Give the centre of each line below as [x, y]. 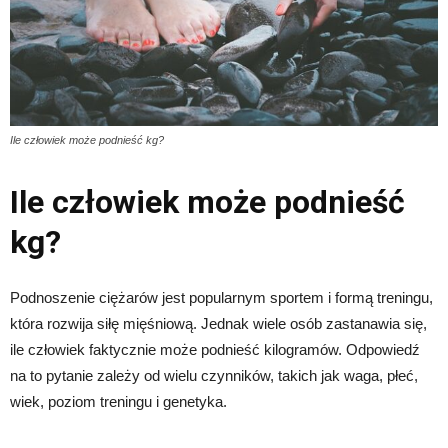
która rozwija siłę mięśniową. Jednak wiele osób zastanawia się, [218, 324]
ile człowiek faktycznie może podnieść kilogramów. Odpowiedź [215, 350]
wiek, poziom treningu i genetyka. [118, 402]
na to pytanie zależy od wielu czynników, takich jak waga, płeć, [214, 376]
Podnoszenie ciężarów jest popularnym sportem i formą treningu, [221, 298]
